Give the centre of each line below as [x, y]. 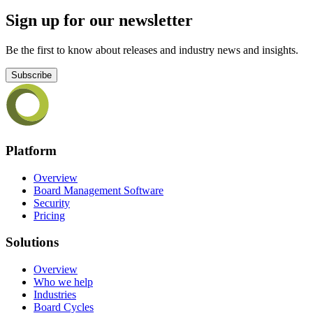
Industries [55, 294]
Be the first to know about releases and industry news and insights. [152, 50]
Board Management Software [99, 190]
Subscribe [31, 75]
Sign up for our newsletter [99, 21]
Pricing [49, 215]
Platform [31, 150]
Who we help [63, 282]
